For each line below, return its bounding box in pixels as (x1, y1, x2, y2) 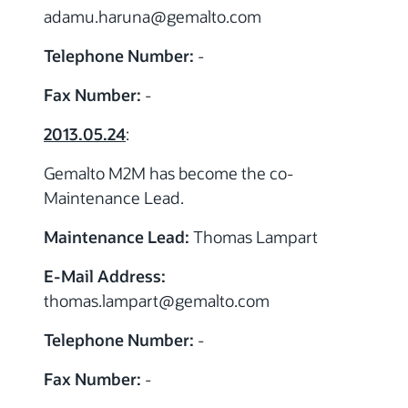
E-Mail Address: (44, 264, 166, 287)
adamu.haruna (44, 5, 150, 27)
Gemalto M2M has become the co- (44, 161, 293, 184)
